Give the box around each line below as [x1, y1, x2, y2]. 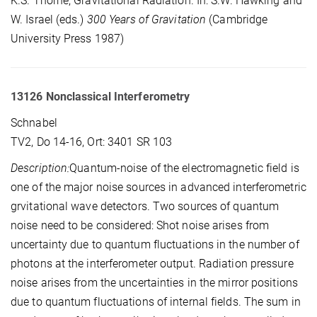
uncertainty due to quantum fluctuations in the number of [11, 238, 299, 252]
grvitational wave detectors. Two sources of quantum [11, 200, 279, 214]
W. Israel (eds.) [11, 13, 87, 27]
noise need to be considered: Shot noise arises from [11, 219, 270, 233]
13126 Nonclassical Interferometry [11, 90, 190, 104]
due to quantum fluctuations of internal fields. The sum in [11, 295, 301, 309]
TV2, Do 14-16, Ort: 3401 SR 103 [11, 135, 173, 149]
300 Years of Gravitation [86, 13, 207, 27]
